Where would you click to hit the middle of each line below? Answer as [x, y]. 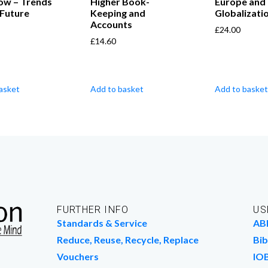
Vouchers [77, 257]
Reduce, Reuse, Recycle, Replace [127, 240]
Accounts [112, 25]
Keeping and [118, 13]
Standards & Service [102, 223]
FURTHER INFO [93, 210]
